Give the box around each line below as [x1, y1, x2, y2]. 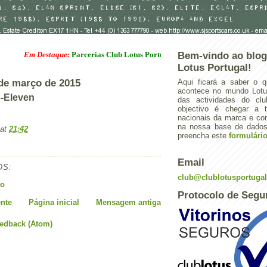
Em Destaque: [2, 49, 51, 59]
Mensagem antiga [96, 197, 161, 207]
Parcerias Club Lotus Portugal [50, 49, 154, 59]
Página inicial [29, 197, 79, 207]
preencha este [178, 131, 229, 140]
